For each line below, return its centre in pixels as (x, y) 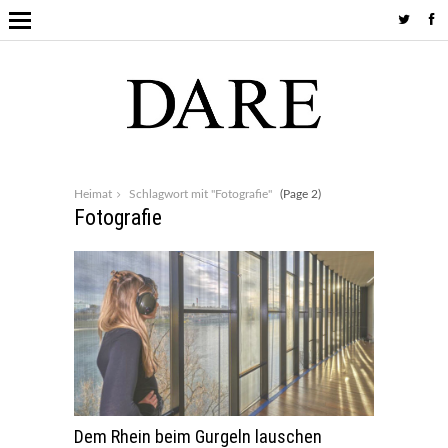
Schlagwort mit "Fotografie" (200, 193)
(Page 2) (299, 193)
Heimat (93, 193)
